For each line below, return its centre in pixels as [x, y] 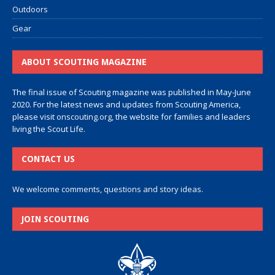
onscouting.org [84, 117]
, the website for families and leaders [181, 117]
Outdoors [30, 10]
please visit [34, 117]
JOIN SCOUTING [55, 219]
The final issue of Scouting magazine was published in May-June [132, 92]
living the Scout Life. [49, 129]
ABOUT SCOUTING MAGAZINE [84, 62]
